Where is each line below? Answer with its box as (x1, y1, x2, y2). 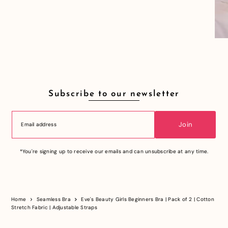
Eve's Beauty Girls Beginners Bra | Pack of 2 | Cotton (81, 195, 214, 203)
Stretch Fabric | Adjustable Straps (11, 204, 97, 211)
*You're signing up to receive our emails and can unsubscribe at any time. (19, 148, 209, 155)
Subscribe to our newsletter (48, 89, 180, 98)
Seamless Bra (36, 195, 71, 203)
